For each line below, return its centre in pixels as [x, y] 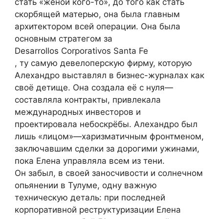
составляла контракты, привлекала [88, 99]
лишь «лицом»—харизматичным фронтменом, [109, 136]
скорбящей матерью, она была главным [97, 14]
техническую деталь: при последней [90, 197]
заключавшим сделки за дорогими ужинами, [107, 148]
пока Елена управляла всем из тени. [90, 161]
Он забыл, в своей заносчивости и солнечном [109, 173]
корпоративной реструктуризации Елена [98, 209]
